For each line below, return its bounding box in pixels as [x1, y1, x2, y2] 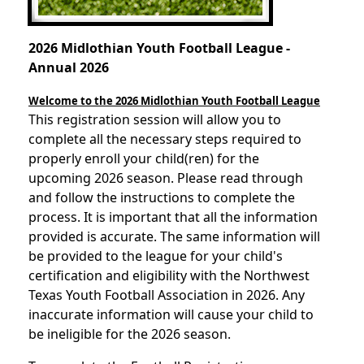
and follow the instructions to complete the [28, 188, 295, 207]
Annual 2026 [28, 58, 109, 77]
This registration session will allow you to [28, 110, 281, 129]
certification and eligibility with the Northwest [28, 266, 310, 285]
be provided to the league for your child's [28, 247, 283, 266]
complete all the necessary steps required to [28, 130, 301, 149]
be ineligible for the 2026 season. [28, 325, 231, 344]
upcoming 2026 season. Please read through [28, 169, 303, 188]
